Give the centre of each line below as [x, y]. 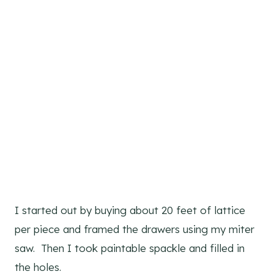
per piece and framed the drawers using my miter [135, 229]
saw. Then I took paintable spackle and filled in [130, 248]
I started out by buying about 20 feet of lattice [130, 210]
